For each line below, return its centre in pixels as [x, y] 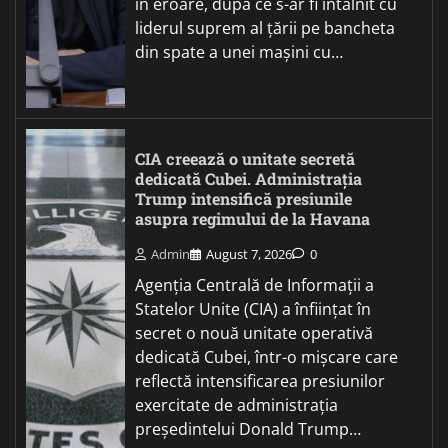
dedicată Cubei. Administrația [248, 179]
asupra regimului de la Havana [252, 219]
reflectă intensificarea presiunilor [260, 381]
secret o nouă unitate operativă [254, 333]
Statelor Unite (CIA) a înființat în [253, 309]
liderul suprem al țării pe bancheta [265, 28]
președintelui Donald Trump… [248, 429]
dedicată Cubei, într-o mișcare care [266, 357]
